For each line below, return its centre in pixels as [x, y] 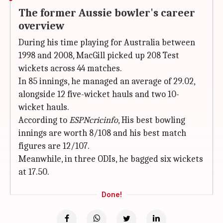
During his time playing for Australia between [107, 43]
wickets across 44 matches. [70, 68]
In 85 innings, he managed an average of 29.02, [107, 81]
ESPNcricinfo [94, 120]
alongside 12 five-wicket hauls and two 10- [99, 94]
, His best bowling [152, 120]
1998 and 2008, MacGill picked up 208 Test [99, 56]
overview [41, 26]
